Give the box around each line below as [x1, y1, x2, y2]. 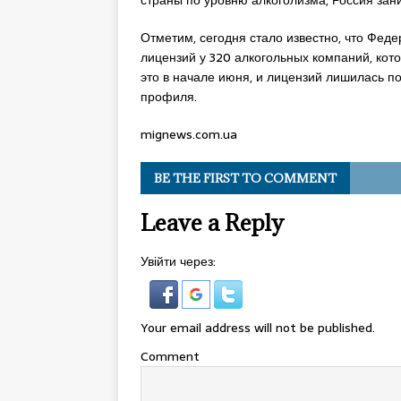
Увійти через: [141, 252, 216, 271]
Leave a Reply [141, 208, 284, 237]
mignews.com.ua [141, 124, 237, 144]
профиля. [141, 87, 197, 107]
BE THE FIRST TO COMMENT [154, 170, 337, 186]
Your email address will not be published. [141, 318, 375, 337]
